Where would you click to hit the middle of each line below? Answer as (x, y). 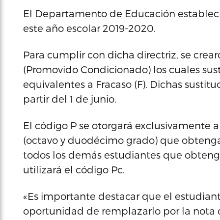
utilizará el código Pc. (74, 169)
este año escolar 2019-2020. (89, 28)
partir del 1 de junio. (70, 99)
